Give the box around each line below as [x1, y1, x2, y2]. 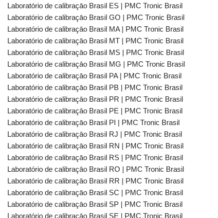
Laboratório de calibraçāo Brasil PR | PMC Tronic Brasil [7, 95, 183, 103]
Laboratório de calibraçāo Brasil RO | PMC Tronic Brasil [7, 165, 184, 173]
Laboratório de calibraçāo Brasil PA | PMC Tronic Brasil [7, 72, 182, 80]
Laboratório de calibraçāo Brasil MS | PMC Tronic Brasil [7, 48, 184, 56]
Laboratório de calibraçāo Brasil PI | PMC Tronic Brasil [7, 118, 180, 127]
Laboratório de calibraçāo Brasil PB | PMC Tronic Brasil [7, 83, 182, 91]
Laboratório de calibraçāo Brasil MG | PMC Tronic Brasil [7, 60, 185, 68]
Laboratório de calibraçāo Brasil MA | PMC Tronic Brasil [7, 25, 183, 33]
